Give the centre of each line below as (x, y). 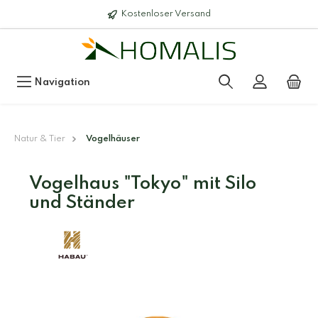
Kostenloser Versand (166, 14)
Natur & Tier (40, 139)
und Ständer (82, 204)
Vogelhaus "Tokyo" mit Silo (143, 185)
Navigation (62, 83)
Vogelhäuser (113, 139)
